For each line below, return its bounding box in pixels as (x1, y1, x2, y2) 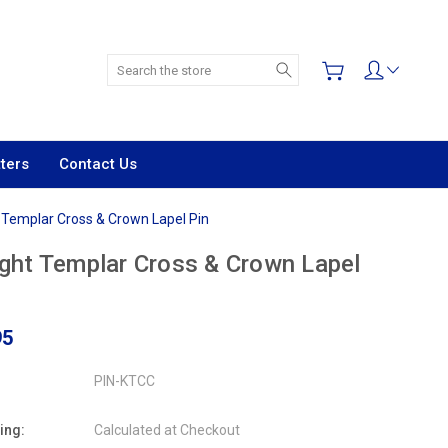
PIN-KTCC (93, 373, 155, 389)
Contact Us (59, 155, 137, 173)
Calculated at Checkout (93, 422, 240, 438)
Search (298, 56, 344, 72)
